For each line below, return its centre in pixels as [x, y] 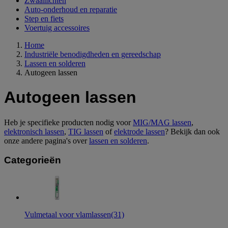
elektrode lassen [139, 131]
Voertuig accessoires [57, 27]
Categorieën [33, 160]
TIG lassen [86, 131]
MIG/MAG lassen [162, 122]
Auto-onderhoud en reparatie [71, 9]
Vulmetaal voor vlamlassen [68, 215]
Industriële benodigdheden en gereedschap [93, 54]
